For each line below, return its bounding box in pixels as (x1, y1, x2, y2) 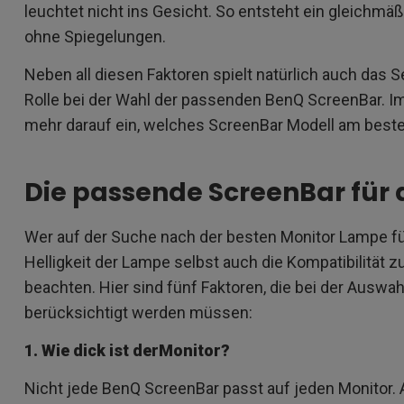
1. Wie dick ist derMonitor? (24, 341, 230, 361)
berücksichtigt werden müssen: (24, 303, 252, 323)
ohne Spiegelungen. (24, 27, 173, 47)
